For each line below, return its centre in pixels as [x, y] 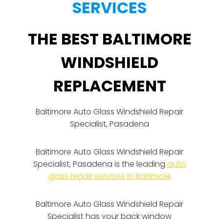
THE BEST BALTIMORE [109, 39]
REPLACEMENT [109, 86]
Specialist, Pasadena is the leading [100, 164]
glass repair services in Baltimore [109, 176]
